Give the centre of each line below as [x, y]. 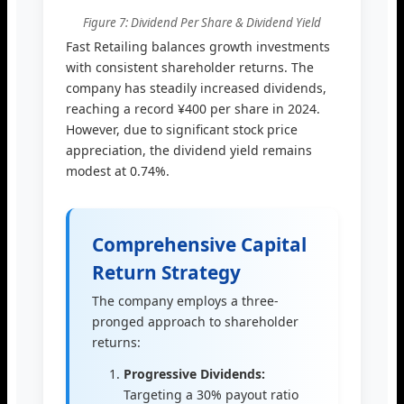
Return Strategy [166, 273]
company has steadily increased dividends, [196, 88]
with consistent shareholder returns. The [190, 68]
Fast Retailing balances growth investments [198, 47]
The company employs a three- [185, 301]
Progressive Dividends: [194, 374]
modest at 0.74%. [118, 171]
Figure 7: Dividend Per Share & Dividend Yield [202, 23]
